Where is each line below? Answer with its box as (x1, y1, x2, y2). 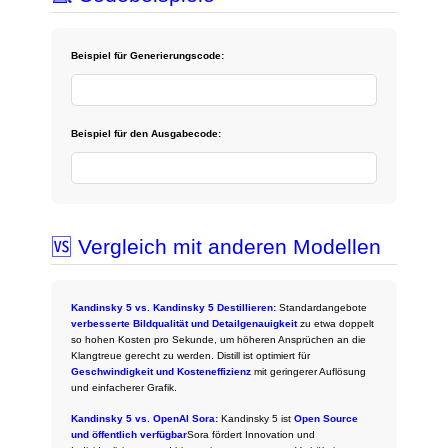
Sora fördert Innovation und (187, 428, 316, 440)
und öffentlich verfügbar (71, 428, 188, 440)
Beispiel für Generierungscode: (71, 49, 225, 61)
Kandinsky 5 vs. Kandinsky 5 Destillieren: (71, 301, 277, 313)
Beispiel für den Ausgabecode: (71, 127, 222, 139)
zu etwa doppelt (297, 317, 375, 329)
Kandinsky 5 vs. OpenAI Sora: (71, 412, 219, 424)
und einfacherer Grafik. (71, 381, 178, 393)
